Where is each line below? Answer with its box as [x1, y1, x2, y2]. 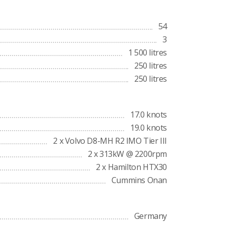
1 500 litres [128, 47, 167, 58]
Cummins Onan [111, 175, 167, 186]
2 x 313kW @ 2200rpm [87, 148, 167, 159]
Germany [134, 210, 167, 221]
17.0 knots [130, 109, 167, 120]
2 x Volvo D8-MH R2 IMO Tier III [53, 135, 167, 146]
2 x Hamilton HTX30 [96, 161, 167, 173]
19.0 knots [130, 122, 167, 133]
